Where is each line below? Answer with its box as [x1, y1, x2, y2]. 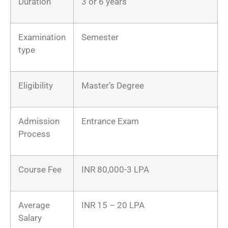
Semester [81, 32, 119, 42]
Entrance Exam [81, 116, 139, 126]
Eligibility [18, 80, 53, 91]
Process [18, 128, 50, 139]
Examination [18, 32, 66, 42]
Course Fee [18, 164, 62, 175]
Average [18, 199, 50, 210]
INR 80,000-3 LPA [81, 164, 149, 175]
